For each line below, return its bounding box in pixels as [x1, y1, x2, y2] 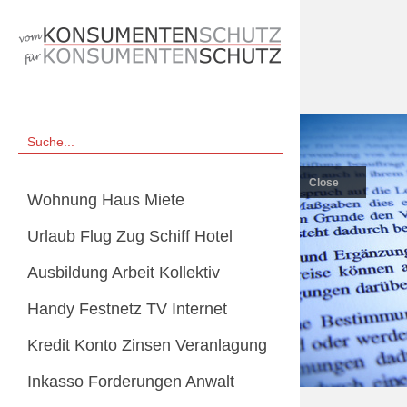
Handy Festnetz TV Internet [27, 300, 227, 318]
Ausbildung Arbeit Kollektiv [27, 263, 220, 282]
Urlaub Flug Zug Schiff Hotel [27, 227, 233, 245]
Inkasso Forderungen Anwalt [27, 372, 234, 391]
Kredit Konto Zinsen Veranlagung [27, 336, 267, 354]
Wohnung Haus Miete [27, 191, 184, 209]
